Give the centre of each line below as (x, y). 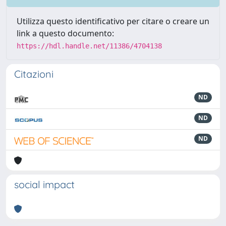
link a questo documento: (65, 33)
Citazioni (34, 74)
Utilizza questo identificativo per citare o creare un (113, 21)
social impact (44, 184)
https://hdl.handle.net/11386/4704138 (89, 46)
